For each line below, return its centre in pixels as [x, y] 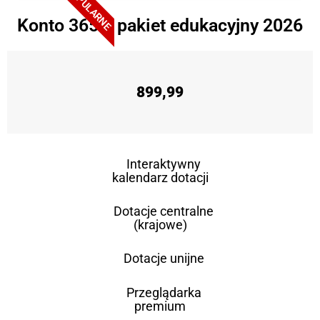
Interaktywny [164, 164]
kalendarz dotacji [160, 178]
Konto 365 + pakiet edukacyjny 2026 [160, 26]
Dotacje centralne [164, 211]
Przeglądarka [164, 293]
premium [160, 306]
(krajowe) [160, 225]
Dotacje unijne [164, 259]
